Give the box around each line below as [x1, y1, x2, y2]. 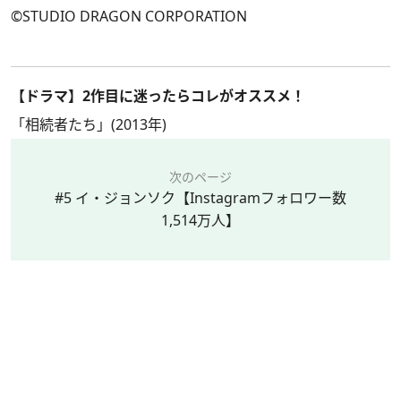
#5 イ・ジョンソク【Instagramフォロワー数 [55, 188, 346, 208]
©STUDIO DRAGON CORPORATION [11, 6, 247, 26]
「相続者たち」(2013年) [11, 115, 166, 134]
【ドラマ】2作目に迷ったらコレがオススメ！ [11, 86, 305, 106]
